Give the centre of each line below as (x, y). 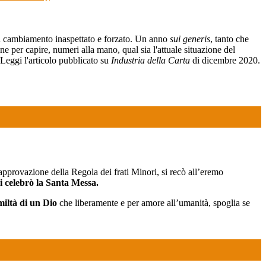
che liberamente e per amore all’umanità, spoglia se (153, 203)
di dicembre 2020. (225, 60)
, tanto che (229, 39)
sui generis (190, 39)
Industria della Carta (151, 60)
